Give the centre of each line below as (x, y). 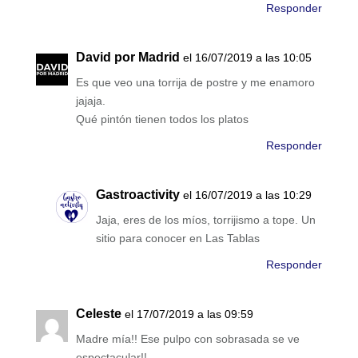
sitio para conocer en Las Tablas (177, 239)
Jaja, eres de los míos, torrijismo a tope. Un (205, 220)
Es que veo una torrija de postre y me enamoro (195, 83)
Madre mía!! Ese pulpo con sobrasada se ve (187, 339)
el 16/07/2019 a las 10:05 (247, 58)
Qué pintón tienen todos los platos (162, 119)
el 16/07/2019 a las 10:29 (247, 195)
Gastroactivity (137, 195)
